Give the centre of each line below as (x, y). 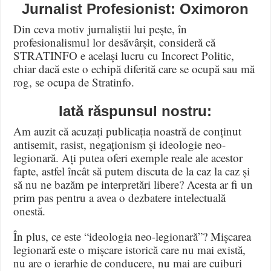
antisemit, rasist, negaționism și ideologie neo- (120, 145)
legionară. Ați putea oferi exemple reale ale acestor (128, 158)
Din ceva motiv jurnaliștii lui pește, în (100, 29)
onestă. (30, 211)
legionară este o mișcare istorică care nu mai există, (130, 250)
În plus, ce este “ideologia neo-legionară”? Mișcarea (132, 237)
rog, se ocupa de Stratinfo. (74, 82)
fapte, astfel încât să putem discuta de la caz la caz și (132, 171)
